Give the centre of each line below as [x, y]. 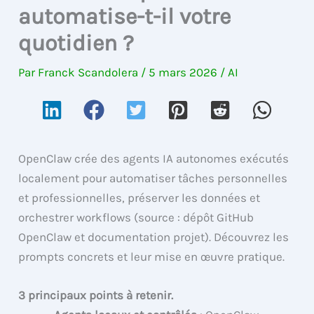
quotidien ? [76, 43]
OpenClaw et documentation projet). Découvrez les [154, 237]
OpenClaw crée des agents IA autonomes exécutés [154, 158]
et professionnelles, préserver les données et [139, 197]
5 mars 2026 [185, 72]
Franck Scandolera [90, 72]
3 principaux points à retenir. [96, 295]
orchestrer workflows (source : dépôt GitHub [136, 217]
